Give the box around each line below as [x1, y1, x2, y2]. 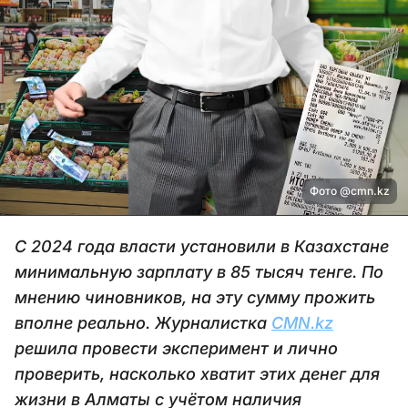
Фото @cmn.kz [310, 183, 390, 198]
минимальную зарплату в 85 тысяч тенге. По [15, 261, 383, 281]
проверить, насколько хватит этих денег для [15, 363, 380, 383]
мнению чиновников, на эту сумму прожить [15, 287, 375, 307]
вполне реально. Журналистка [15, 312, 271, 332]
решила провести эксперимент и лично [15, 338, 338, 358]
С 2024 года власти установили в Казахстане [15, 236, 389, 256]
